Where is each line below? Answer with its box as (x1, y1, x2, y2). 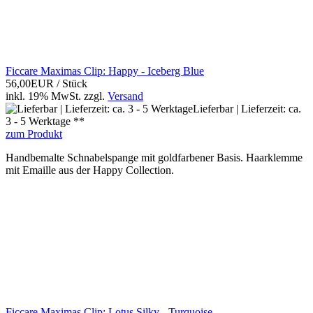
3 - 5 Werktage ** (6, 115, 85, 128)
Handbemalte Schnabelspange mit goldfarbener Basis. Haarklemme (6, 152, 303, 164)
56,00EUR (6, 78, 57, 90)
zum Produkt (6, 128, 62, 140)
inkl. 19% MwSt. (6, 90, 81, 103)
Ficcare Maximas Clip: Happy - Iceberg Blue (6, 65, 204, 78)
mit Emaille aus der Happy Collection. (6, 164, 174, 177)
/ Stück (57, 78, 87, 90)
